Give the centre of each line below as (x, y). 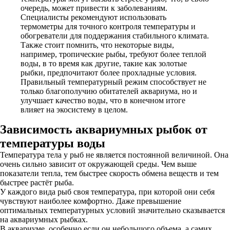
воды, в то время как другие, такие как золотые (104, 63)
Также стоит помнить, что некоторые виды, (97, 45)
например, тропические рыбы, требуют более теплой (113, 54)
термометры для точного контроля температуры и (108, 26)
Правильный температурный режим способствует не (113, 82)
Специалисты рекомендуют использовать (93, 17)
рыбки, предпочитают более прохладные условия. (109, 73)
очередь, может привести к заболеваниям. (94, 8)
